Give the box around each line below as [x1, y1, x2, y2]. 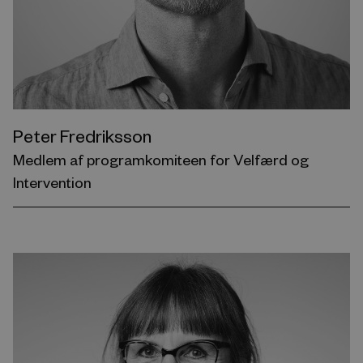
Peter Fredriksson [13, 123, 152, 147]
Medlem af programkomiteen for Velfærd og [13, 149, 309, 169]
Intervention [13, 172, 92, 191]
